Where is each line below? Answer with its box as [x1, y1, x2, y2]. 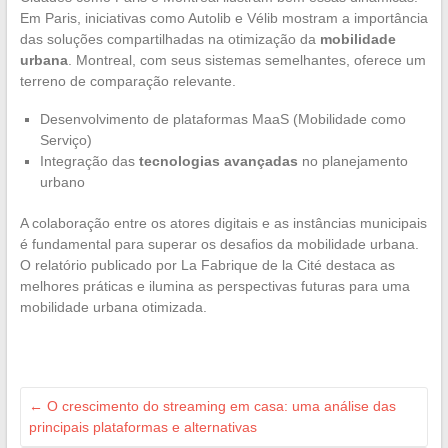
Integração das [39, 153, 139, 169]
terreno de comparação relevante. [19, 73, 236, 89]
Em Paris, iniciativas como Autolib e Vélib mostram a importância [19, 10, 428, 26]
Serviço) [39, 132, 92, 148]
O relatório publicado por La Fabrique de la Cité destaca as [19, 257, 395, 273]
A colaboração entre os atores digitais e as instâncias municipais [19, 215, 427, 231]
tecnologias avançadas [138, 153, 298, 169]
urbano [39, 174, 85, 190]
